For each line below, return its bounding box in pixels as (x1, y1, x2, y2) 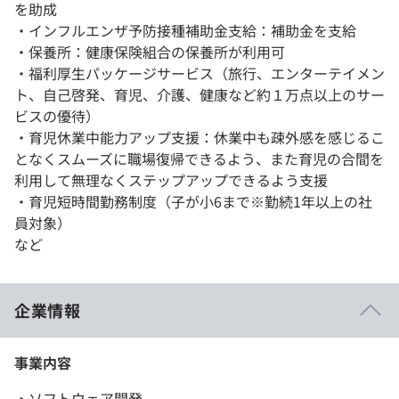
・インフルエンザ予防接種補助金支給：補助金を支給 (14, 20, 356, 42)
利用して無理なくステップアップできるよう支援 (14, 169, 328, 191)
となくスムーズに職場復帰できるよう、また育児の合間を (14, 148, 384, 170)
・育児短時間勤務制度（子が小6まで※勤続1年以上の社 (14, 191, 372, 213)
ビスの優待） (14, 105, 100, 127)
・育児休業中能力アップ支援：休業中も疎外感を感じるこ (14, 126, 385, 149)
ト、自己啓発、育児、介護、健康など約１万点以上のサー (14, 84, 385, 106)
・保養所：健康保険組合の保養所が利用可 (14, 41, 285, 63)
